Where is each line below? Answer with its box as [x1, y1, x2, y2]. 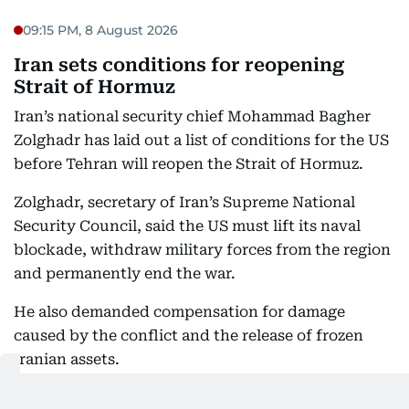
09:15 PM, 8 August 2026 [23, 21, 178, 38]
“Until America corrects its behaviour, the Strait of [14, 389, 383, 406]
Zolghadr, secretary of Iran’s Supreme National [14, 194, 355, 211]
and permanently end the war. [14, 265, 236, 282]
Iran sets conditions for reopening [14, 54, 344, 76]
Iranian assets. [14, 351, 120, 368]
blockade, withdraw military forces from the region [14, 241, 391, 258]
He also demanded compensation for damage [14, 303, 345, 320]
